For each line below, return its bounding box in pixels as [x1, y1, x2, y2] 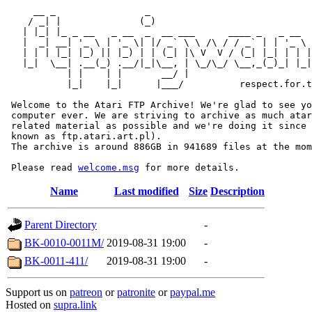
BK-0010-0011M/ [24, 237, 104, 249]
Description [210, 185, 265, 197]
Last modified [114, 185, 179, 197]
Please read [6, 162, 78, 173]
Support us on [6, 286, 70, 298]
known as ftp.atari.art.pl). [6, 131, 162, 141]
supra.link [54, 299, 97, 311]
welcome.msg [78, 162, 139, 173]
